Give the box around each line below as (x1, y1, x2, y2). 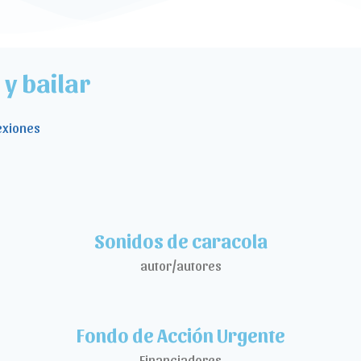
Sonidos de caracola (93, 229, 268, 251)
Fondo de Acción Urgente (76, 323, 285, 346)
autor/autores (139, 257, 222, 273)
